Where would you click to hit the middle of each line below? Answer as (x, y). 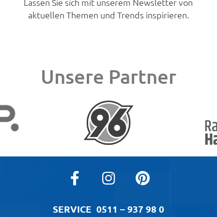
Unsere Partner (108, 77)
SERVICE (75, 209)
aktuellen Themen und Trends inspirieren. (108, 15)
